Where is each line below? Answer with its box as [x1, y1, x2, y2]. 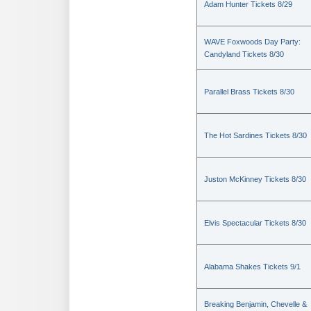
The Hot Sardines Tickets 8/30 [204, 131, 307, 140]
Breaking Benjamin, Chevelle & [204, 300, 307, 309]
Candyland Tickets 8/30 [204, 50, 284, 59]
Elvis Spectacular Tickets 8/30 [204, 219, 306, 228]
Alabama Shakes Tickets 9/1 [204, 262, 301, 271]
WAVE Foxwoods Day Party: [204, 37, 301, 47]
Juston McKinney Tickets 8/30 [204, 175, 306, 184]
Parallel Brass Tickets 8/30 [204, 87, 294, 96]
